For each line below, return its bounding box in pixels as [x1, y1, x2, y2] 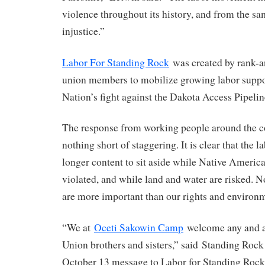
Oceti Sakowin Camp [94, 221, 183, 235]
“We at [62, 221, 94, 235]
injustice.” [62, 24, 105, 38]
